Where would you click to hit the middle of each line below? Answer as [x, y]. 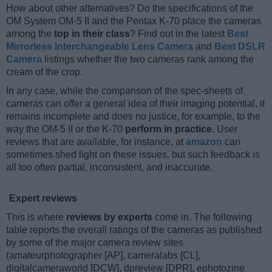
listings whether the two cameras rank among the [148, 59]
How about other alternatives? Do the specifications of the [130, 8]
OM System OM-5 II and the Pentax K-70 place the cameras [134, 21]
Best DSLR [240, 46]
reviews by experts [109, 217]
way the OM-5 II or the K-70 [66, 129]
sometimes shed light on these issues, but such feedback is [133, 154]
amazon [204, 141]
